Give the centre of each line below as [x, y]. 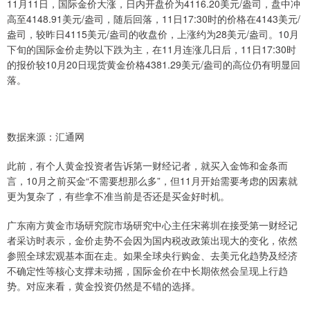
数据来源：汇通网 [46, 137]
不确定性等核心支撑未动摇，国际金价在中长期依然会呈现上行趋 [147, 271]
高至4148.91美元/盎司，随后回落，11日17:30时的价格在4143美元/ [154, 19]
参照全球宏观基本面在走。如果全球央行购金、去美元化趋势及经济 [152, 256]
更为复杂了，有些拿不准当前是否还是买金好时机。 [118, 196]
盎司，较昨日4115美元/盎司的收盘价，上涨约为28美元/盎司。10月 [153, 34]
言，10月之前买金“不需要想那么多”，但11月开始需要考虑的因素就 [152, 181]
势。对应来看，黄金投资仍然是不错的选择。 [104, 286]
